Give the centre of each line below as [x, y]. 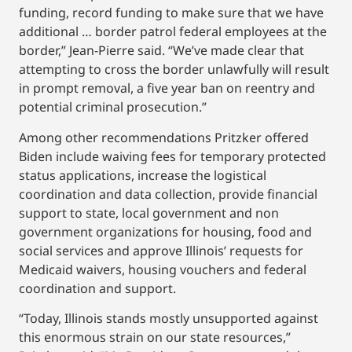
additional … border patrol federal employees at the [173, 32]
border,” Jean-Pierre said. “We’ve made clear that [161, 51]
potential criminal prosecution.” [114, 107]
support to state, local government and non [149, 213]
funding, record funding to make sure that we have [171, 13]
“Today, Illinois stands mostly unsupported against [169, 319]
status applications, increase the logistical [143, 175]
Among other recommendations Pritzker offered [164, 137]
